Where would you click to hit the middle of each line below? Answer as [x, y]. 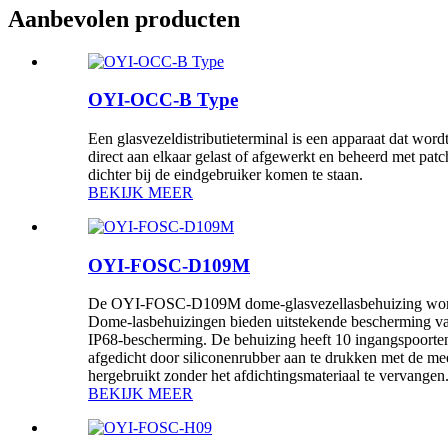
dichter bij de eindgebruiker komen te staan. [225, 175]
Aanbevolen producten [124, 18]
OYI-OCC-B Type [163, 100]
